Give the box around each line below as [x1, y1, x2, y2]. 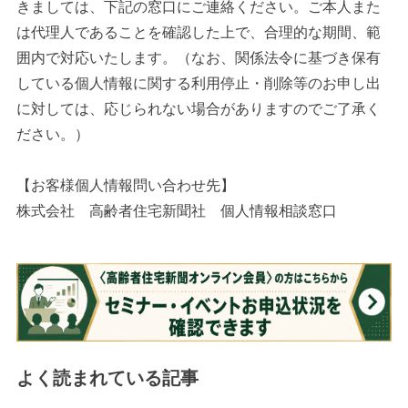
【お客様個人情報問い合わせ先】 [15, 174, 235, 195]
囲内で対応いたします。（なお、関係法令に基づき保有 [15, 46, 381, 67]
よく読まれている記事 [15, 362, 199, 390]
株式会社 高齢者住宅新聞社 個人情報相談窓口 [15, 199, 337, 220]
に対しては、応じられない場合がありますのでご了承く [15, 97, 381, 118]
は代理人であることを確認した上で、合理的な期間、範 [15, 21, 381, 42]
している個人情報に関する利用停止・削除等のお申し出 [15, 72, 381, 93]
